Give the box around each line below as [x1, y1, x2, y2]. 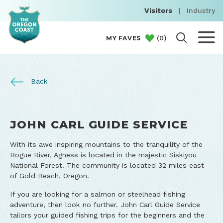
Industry [187, 6, 215, 15]
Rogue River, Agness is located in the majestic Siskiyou [10, 151, 197, 159]
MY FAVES [106, 34, 141, 42]
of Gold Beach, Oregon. [10, 172, 89, 180]
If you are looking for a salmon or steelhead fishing [10, 190, 185, 198]
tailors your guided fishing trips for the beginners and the [10, 211, 205, 219]
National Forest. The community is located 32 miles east [10, 161, 204, 169]
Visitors [144, 6, 172, 15]
